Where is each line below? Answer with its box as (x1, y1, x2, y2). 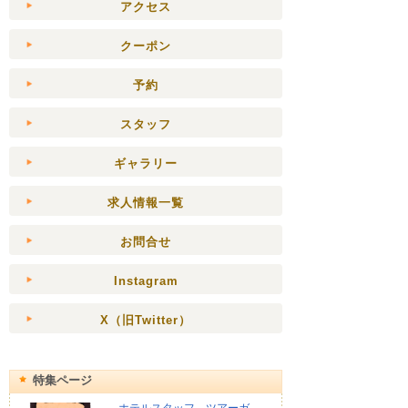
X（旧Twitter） (100, 313, 191, 328)
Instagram (113, 274, 178, 289)
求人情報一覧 (107, 196, 184, 210)
